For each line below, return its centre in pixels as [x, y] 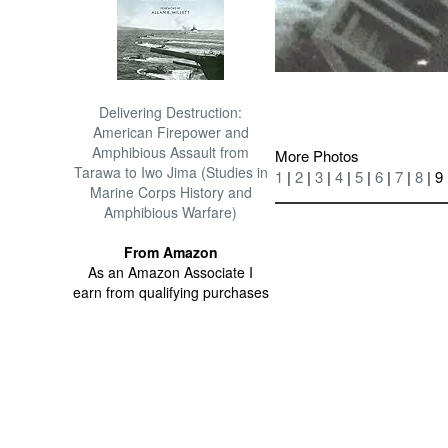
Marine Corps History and [170, 192]
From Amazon [170, 252]
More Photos [317, 155]
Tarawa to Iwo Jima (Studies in [170, 172]
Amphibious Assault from [171, 152]
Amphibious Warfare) [171, 212]
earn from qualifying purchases [170, 292]
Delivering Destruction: [171, 112]
